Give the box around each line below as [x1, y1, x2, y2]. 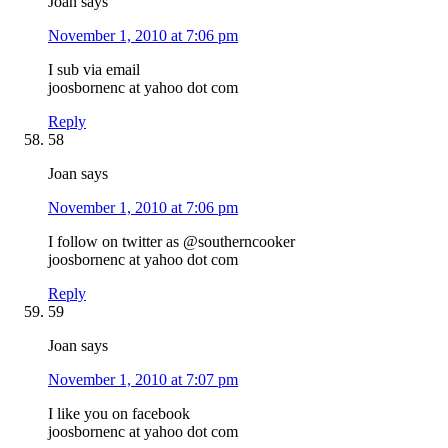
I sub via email [48, 60, 140, 78]
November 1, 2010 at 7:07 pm [48, 370, 238, 388]
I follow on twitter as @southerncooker [48, 232, 295, 250]
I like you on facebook [48, 404, 190, 422]
